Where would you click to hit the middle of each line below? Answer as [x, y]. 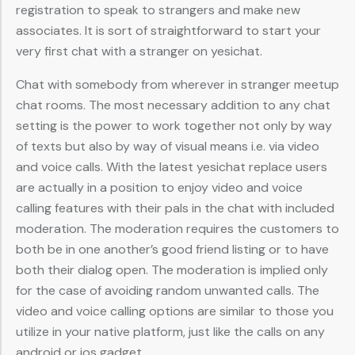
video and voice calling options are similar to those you [175, 311]
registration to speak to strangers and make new [158, 10]
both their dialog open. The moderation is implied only [172, 270]
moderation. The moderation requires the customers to [177, 229]
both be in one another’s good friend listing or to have [172, 250]
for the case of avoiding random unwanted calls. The [168, 291]
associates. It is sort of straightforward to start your [168, 31]
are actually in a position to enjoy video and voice [159, 188]
